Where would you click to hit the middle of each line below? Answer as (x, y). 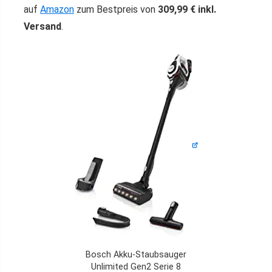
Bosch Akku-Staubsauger (136, 255)
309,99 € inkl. (187, 9)
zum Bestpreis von (116, 9)
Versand (42, 26)
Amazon (57, 9)
